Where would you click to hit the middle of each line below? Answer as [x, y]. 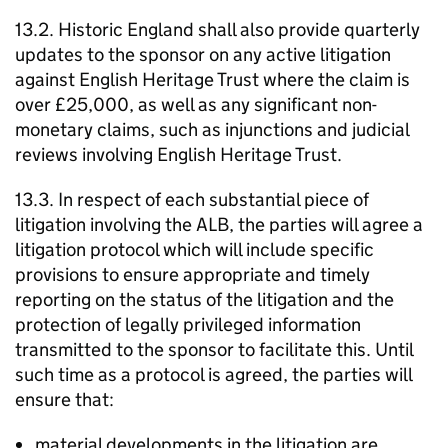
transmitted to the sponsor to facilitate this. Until [214, 349]
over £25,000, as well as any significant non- [196, 104]
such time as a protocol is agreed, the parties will [213, 374]
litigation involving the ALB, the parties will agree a [219, 224]
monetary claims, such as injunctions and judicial [212, 129]
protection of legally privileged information [188, 324]
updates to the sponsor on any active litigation [203, 54]
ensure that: [64, 399]
